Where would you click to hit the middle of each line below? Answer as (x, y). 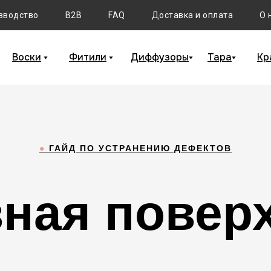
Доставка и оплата (192, 15)
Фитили (88, 57)
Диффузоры (160, 57)
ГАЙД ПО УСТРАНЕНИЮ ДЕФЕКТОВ (139, 148)
